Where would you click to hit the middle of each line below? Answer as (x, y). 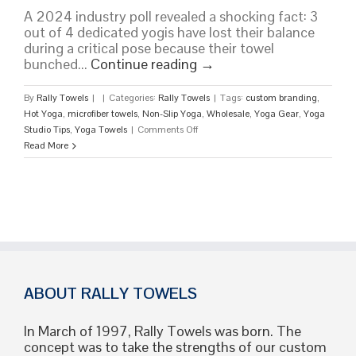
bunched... (57, 64)
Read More (46, 146)
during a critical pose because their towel (149, 48)
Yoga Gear (277, 114)
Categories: (133, 98)
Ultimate (216, 193)
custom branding (281, 98)
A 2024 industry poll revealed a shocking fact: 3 (171, 17)
